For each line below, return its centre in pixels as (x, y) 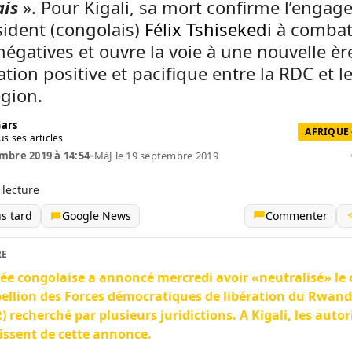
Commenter (297, 216)
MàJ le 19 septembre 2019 (156, 156)
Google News (97, 216)
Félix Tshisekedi (208, 29)
